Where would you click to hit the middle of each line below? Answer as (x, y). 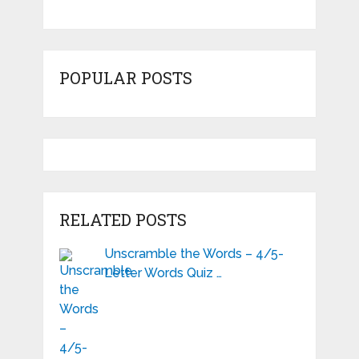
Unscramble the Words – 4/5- (194, 253)
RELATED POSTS (123, 219)
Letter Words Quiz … (163, 272)
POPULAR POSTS (125, 77)
